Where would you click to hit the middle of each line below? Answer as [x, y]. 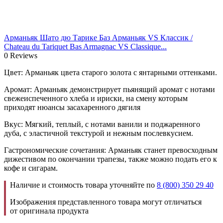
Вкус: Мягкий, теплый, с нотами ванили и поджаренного [102, 124]
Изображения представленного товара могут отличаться [106, 202]
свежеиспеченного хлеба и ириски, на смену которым [96, 98]
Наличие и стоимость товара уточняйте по [83, 185]
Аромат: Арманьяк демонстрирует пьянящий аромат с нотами [110, 89]
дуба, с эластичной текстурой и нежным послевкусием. [99, 133]
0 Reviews [21, 55]
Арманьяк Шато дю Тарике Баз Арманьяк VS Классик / [98, 37]
